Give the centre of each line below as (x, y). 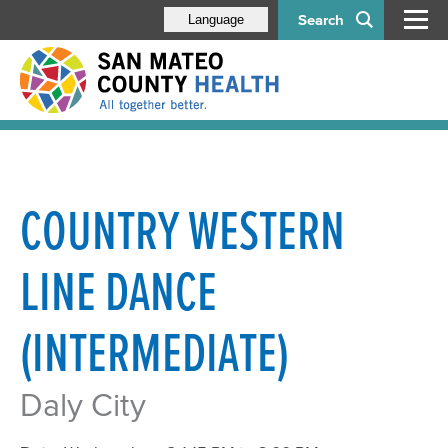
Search (321, 19)
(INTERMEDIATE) (154, 352)
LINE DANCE (118, 291)
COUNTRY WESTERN (182, 230)
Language (216, 19)
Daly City (83, 405)
